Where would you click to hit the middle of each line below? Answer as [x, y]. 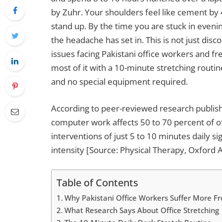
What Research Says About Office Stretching [141, 210]
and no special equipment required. [119, 82]
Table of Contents [97, 182]
